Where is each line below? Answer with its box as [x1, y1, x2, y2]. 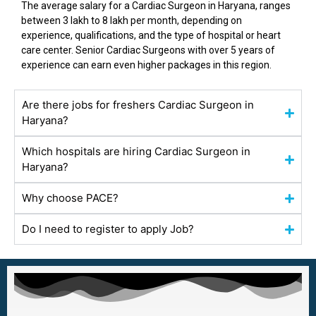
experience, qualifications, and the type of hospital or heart [21, 29, 281, 41]
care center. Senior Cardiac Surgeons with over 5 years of [21, 44, 275, 56]
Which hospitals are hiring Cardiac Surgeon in [22, 145, 250, 159]
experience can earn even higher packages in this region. [21, 59, 272, 71]
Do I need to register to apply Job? [22, 222, 194, 236]
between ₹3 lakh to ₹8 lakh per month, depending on [21, 14, 242, 26]
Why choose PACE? [22, 191, 119, 205]
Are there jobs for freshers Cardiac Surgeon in [22, 98, 254, 112]
